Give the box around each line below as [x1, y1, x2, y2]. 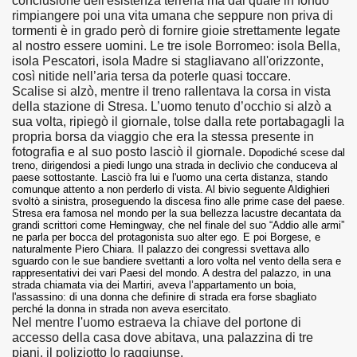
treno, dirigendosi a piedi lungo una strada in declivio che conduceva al [12, 159, 338, 171]
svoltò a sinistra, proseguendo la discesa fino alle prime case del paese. [12, 195, 345, 207]
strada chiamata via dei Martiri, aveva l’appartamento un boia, [12, 279, 296, 291]
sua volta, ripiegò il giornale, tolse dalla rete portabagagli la [12, 115, 344, 128]
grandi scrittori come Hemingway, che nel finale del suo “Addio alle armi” [12, 219, 344, 231]
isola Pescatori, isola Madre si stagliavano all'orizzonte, [12, 54, 324, 68]
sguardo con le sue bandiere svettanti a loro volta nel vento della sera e [12, 255, 341, 267]
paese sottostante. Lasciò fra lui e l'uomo [12, 171, 202, 183]
